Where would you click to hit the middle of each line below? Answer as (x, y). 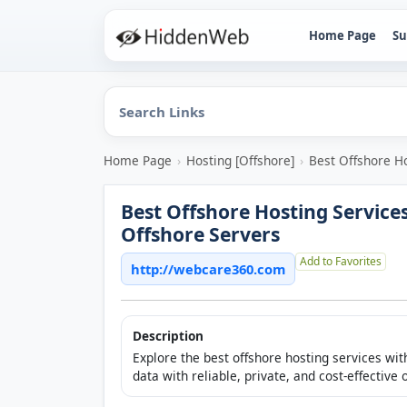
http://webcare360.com (208, 269)
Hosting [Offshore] (240, 160)
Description (168, 336)
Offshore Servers (200, 234)
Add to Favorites (341, 261)
